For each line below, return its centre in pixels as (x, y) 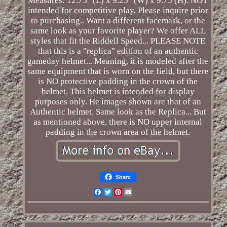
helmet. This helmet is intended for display (118, 92)
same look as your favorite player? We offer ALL (118, 31)
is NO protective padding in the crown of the (118, 82)
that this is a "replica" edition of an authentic (118, 51)
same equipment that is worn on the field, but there (118, 71)
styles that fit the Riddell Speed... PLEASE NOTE (118, 41)
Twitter (124, 192)
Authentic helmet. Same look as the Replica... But (118, 112)
